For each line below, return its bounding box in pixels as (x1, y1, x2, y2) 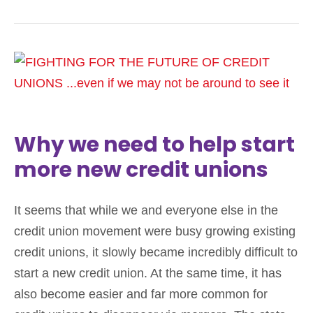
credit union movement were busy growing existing (14, 224, 296, 239)
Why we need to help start (14, 130, 295, 160)
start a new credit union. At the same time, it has (14, 266, 282, 281)
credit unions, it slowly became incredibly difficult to (14, 245, 298, 260)
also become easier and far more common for (14, 287, 268, 302)
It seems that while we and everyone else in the (14, 203, 278, 218)
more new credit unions (14, 155, 268, 185)
